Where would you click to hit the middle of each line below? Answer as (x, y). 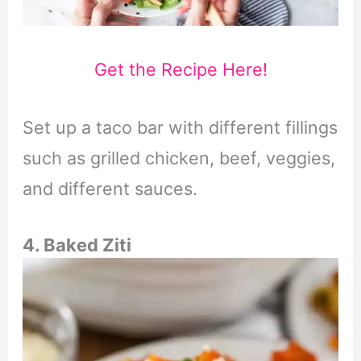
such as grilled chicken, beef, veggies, (178, 158)
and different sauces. (110, 189)
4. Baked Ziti (77, 245)
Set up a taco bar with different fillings (180, 128)
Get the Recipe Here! (180, 69)
